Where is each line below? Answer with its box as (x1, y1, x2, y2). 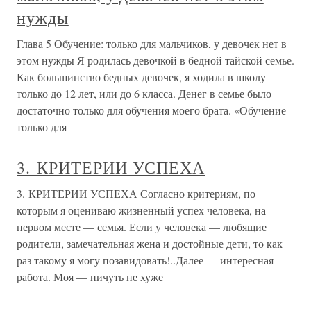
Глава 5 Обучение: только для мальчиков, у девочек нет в (17, 36, 287, 51)
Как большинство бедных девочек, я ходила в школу (17, 69, 266, 85)
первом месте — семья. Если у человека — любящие (17, 219, 267, 235)
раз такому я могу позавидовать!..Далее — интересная (17, 253, 274, 268)
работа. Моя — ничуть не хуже (17, 269, 163, 285)
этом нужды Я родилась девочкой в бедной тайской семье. (17, 53, 294, 68)
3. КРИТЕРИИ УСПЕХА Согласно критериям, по (17, 186, 255, 201)
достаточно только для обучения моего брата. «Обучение (17, 103, 286, 118)
